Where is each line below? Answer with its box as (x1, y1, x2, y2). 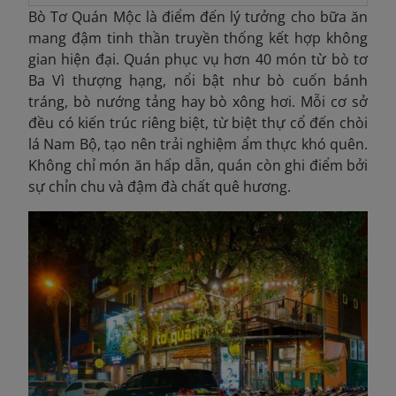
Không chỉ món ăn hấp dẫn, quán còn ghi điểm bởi (28, 156, 368, 176)
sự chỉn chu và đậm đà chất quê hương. (28, 177, 291, 197)
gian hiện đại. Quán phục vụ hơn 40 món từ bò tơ (28, 49, 368, 70)
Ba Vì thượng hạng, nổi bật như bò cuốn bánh (28, 71, 368, 91)
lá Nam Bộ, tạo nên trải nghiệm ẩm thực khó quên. (28, 134, 368, 155)
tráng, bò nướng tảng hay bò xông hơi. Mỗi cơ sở (28, 92, 368, 112)
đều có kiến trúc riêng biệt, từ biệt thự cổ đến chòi (28, 113, 368, 133)
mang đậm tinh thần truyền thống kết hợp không (28, 28, 368, 49)
